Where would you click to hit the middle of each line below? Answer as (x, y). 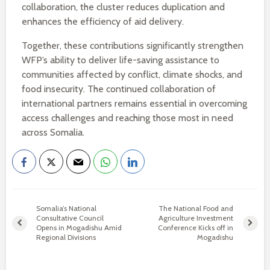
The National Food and (196, 208)
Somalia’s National (66, 208)
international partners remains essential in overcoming (134, 103)
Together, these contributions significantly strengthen (133, 46)
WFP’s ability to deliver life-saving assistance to (121, 60)
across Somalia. (53, 132)
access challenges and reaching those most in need (127, 118)
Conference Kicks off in (196, 228)
